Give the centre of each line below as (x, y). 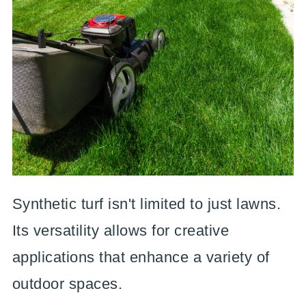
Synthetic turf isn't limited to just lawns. (147, 204)
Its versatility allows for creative (121, 231)
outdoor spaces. (67, 284)
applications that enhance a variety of (141, 257)
